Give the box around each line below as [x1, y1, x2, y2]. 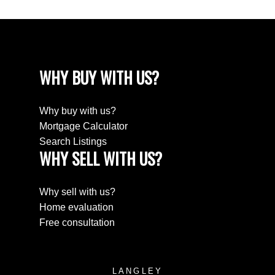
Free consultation [39, 217, 115, 228]
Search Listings [39, 136, 107, 147]
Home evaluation [39, 202, 114, 213]
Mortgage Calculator [39, 120, 128, 131]
